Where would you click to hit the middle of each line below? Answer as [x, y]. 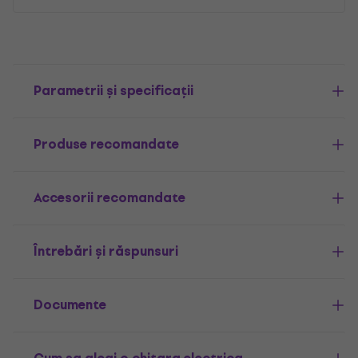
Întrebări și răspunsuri [106, 251]
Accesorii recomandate [109, 198]
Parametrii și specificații [113, 91]
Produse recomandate [106, 144]
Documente [70, 305]
